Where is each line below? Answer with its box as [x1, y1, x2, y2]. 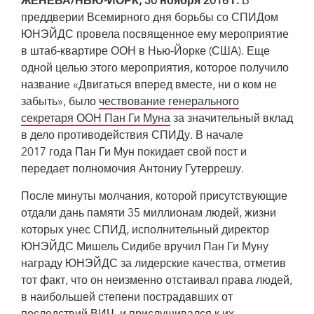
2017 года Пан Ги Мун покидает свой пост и [21, 147, 247, 158]
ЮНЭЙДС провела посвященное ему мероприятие [21, 29, 289, 41]
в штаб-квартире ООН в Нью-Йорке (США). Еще [21, 46, 270, 57]
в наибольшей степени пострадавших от [21, 292, 233, 303]
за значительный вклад [170, 114, 293, 125]
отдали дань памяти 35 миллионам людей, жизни [21, 208, 276, 219]
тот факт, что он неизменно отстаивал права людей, [21, 275, 292, 287]
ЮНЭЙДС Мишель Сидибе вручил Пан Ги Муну [21, 242, 268, 253]
